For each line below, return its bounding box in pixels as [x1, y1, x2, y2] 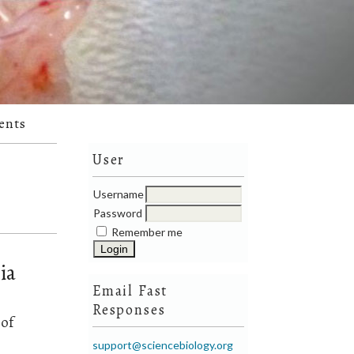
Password [93, 206, 143, 220]
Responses [92, 300, 166, 320]
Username [93, 187, 145, 201]
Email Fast [92, 281, 168, 301]
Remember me [111, 225, 183, 239]
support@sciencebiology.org [92, 338, 234, 352]
